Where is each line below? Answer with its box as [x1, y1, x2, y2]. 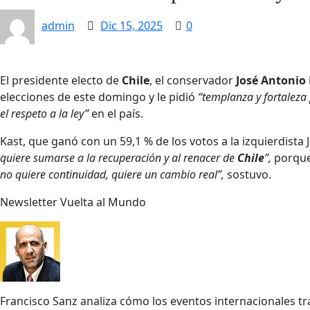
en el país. [89, 105, 143, 121]
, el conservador [149, 72, 236, 88]
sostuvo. [227, 166, 271, 182]
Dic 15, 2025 [100, 18, 163, 33]
